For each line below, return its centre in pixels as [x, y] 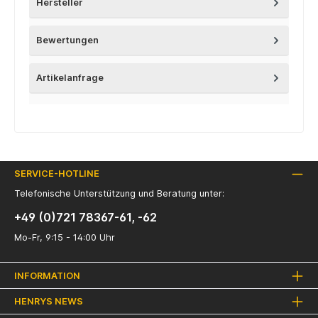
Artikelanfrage [70, 78]
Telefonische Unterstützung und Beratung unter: [119, 193]
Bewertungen [67, 40]
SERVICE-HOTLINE [57, 174]
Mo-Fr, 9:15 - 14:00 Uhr [65, 237]
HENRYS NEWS [49, 301]
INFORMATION [47, 275]
